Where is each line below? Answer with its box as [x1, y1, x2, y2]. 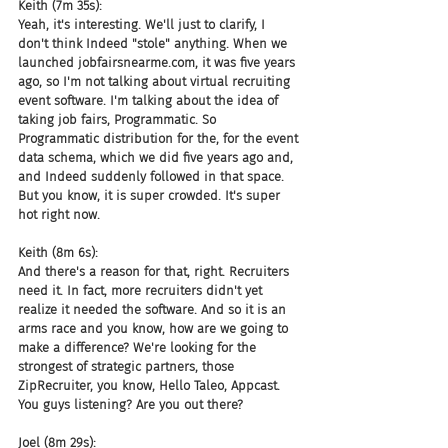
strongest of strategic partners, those [18, 359, 238, 374]
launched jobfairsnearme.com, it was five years [18, 55, 299, 70]
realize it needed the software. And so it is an [18, 302, 290, 317]
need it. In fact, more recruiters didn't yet [18, 283, 266, 298]
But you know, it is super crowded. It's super [18, 188, 284, 203]
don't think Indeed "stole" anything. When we [18, 36, 291, 51]
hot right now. [18, 207, 100, 222]
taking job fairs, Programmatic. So [18, 112, 220, 127]
